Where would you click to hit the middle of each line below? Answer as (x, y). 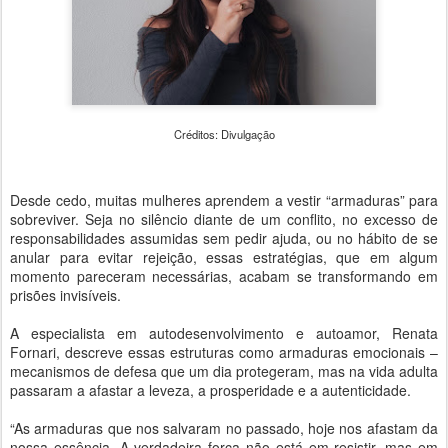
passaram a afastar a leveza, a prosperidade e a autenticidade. (210, 390)
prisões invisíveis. (65, 295)
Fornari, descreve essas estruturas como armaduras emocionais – (224, 352)
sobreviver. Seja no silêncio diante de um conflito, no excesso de (224, 219)
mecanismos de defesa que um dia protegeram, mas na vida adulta (224, 371)
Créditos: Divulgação (224, 134)
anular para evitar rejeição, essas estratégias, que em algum (224, 257)
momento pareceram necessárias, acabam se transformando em (224, 276)
